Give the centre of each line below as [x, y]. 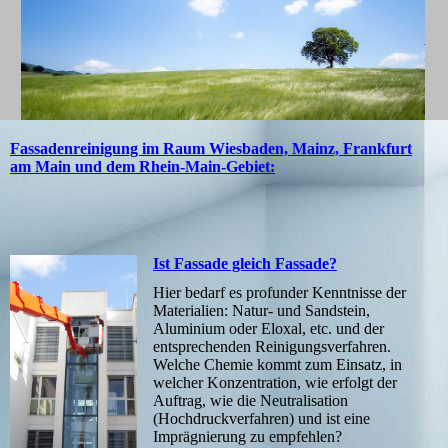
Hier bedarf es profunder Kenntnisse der [279, 293]
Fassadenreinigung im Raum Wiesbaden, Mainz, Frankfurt [211, 148]
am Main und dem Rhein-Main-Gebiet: [142, 166]
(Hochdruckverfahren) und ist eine [261, 419]
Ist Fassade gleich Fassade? [244, 264]
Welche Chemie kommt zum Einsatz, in [277, 365]
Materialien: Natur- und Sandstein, [261, 311]
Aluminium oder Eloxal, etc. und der [268, 329]
